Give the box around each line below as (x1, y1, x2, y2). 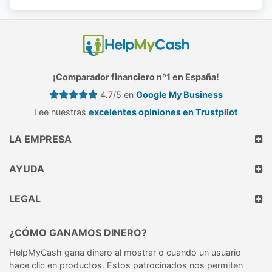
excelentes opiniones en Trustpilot (89, 107, 238, 118)
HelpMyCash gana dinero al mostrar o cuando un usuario (9, 247, 241, 258)
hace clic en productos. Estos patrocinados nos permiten (9, 260, 243, 271)
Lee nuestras (34, 107, 89, 118)
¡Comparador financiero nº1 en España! (53, 72, 219, 83)
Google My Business (136, 89, 223, 100)
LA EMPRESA (9, 133, 72, 146)
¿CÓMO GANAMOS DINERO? (9, 226, 147, 239)
